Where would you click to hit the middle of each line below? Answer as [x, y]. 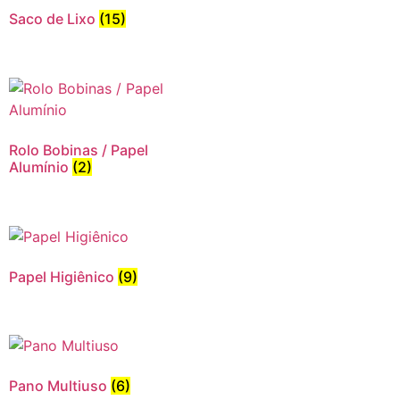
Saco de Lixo [54, 18]
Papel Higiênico [63, 276]
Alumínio [41, 167]
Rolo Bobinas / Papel [79, 150]
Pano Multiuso [60, 386]
